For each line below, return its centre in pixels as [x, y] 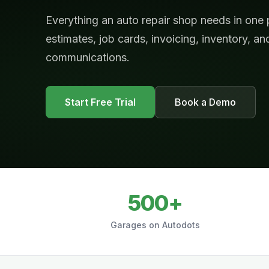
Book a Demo [205, 102]
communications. [88, 57]
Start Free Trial [100, 102]
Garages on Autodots [156, 225]
